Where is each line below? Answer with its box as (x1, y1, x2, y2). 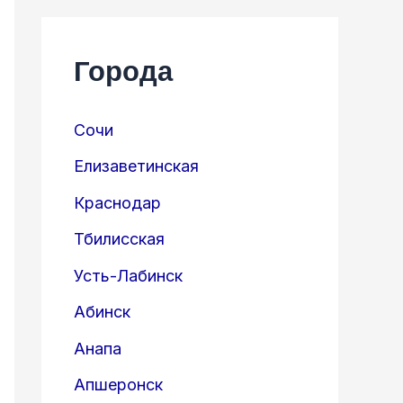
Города (74, 52, 173, 88)
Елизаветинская (74, 157, 199, 176)
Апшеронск (74, 375, 163, 395)
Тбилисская (74, 229, 165, 249)
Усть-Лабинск (74, 265, 183, 285)
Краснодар (74, 193, 161, 212)
